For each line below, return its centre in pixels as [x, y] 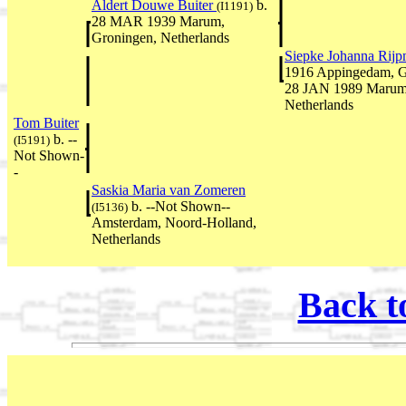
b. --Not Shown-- [179, 206]
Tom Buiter [46, 122]
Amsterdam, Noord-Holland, [174, 222]
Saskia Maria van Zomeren [169, 189]
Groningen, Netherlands [160, 37]
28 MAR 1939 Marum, [158, 21]
